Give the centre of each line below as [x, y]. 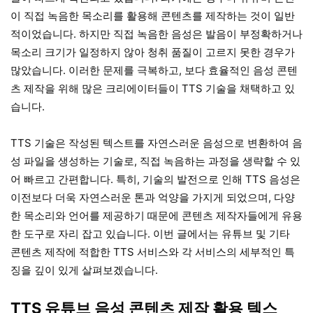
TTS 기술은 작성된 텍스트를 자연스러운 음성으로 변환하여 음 [156, 143]
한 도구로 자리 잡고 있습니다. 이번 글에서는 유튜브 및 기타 [150, 234]
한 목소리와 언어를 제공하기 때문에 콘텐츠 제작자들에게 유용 [156, 216]
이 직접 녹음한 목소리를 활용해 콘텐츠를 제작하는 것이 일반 [153, 16]
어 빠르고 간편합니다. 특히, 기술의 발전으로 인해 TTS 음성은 [155, 180]
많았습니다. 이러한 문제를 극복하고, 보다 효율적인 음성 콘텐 [154, 71]
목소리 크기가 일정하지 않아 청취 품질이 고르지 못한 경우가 [153, 52]
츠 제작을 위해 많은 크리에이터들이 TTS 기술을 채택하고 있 [153, 89]
